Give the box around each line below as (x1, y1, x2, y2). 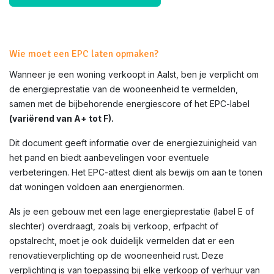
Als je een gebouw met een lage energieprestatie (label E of (9, 206, 254, 217)
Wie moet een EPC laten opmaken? (9, 48, 158, 60)
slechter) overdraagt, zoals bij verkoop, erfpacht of (9, 221, 218, 231)
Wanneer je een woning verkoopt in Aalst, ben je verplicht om (9, 69, 259, 80)
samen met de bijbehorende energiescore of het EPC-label (9, 98, 250, 109)
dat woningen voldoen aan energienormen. (9, 182, 184, 192)
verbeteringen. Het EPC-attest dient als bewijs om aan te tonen (9, 167, 262, 177)
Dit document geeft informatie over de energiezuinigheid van (9, 138, 257, 148)
